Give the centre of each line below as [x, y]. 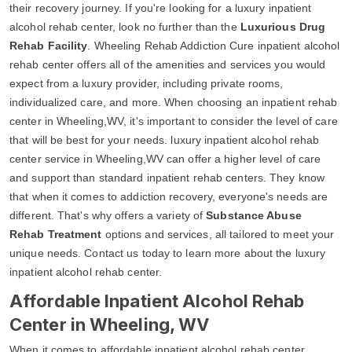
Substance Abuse [254, 215]
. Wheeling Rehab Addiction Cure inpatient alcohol [214, 45]
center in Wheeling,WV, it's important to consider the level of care [174, 121]
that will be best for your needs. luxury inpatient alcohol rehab [165, 139]
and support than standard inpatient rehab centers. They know [167, 177]
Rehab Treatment [56, 234]
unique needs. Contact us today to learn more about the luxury [168, 253]
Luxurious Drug [283, 26]
